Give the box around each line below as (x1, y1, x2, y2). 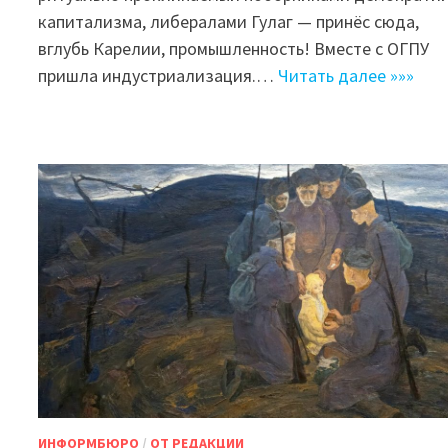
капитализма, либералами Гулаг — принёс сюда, (38, 9, 420, 33)
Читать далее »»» (278, 63, 415, 87)
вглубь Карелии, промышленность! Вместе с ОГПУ (38, 36, 430, 60)
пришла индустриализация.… (38, 63, 279, 87)
